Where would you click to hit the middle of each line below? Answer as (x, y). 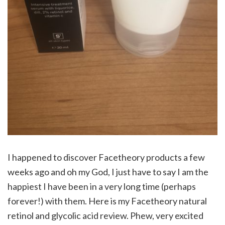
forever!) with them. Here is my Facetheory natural (107, 201)
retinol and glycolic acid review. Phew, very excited (105, 216)
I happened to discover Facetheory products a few (106, 157)
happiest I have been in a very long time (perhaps (102, 187)
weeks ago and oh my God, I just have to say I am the (108, 172)
